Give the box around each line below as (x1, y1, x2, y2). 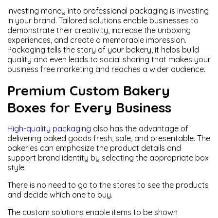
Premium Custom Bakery (7, 82, 170, 99)
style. (7, 163, 26, 172)
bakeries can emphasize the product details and (7, 143, 181, 153)
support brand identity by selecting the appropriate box (7, 153, 209, 163)
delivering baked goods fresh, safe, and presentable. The (7, 133, 210, 143)
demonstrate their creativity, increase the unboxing (7, 25, 191, 35)
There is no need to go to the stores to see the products (7, 180, 209, 190)
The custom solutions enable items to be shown (7, 207, 178, 217)
